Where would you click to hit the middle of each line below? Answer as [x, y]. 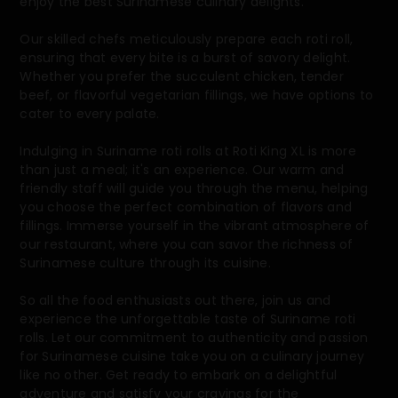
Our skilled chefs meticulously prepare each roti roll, [187, 40]
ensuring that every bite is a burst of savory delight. [185, 58]
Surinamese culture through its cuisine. [145, 263]
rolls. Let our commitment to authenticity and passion [194, 338]
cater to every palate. [90, 114]
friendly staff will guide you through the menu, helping [194, 189]
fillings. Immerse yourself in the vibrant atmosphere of [195, 226]
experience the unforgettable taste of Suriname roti [188, 319]
